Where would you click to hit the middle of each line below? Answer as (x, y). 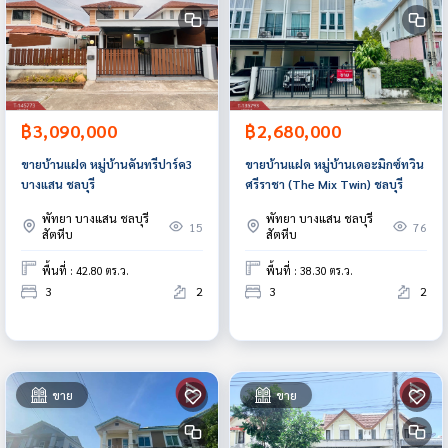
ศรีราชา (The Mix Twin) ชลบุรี (324, 183)
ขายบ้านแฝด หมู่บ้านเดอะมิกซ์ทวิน (334, 163)
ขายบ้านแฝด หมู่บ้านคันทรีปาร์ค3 (107, 163)
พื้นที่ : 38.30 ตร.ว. (309, 271)
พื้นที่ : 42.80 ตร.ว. (85, 271)
